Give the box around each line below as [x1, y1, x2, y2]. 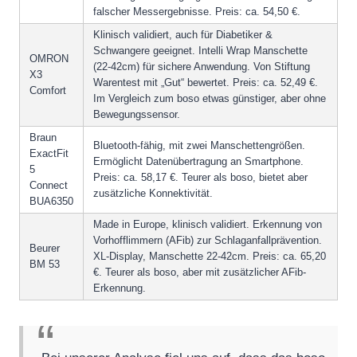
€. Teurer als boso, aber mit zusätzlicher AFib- [93, 266, 306, 279]
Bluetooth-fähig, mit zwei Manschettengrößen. [93, 139, 305, 152]
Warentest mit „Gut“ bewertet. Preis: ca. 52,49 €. [93, 76, 318, 89]
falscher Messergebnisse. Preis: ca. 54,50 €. [93, 6, 300, 18]
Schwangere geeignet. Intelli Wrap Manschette [93, 45, 308, 57]
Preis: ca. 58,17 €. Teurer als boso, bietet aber [93, 171, 308, 184]
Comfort [29, 84, 66, 97]
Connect [29, 179, 68, 192]
